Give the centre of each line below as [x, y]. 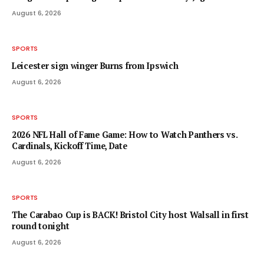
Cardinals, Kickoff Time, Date [70, 146]
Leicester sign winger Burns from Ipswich [95, 65]
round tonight [41, 226]
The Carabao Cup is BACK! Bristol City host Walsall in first [130, 214]
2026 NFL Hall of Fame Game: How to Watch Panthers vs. [125, 134]
